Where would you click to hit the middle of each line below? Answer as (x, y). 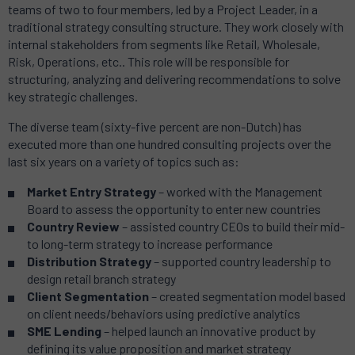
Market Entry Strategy (92, 192)
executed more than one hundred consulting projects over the (170, 144)
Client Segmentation (88, 296)
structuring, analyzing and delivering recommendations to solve (174, 79)
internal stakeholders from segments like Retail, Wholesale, (165, 44)
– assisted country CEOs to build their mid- (232, 227)
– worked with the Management (239, 192)
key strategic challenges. (73, 97)
